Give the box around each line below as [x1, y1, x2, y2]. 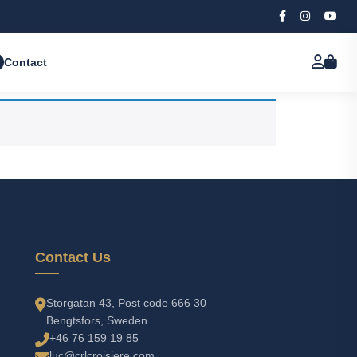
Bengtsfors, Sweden [46, 314, 147, 327]
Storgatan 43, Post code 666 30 [46, 296, 206, 309]
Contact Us [35, 249, 111, 265]
